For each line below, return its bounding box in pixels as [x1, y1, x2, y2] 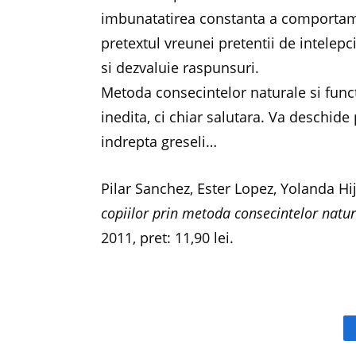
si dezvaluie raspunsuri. [101, 57, 260, 77]
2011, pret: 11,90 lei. [101, 227, 234, 247]
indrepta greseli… [101, 131, 218, 151]
